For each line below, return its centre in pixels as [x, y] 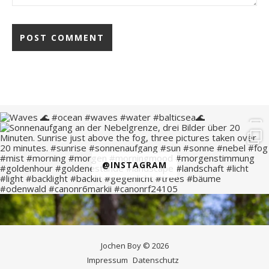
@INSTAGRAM [134, 165]
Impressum [107, 260]
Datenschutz [156, 260]
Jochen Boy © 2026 [134, 245]
